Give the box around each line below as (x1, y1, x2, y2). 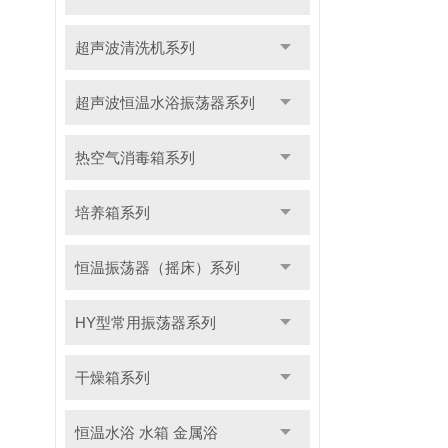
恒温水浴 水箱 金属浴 (74, 424, 218, 441)
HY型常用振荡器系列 (74, 314, 216, 331)
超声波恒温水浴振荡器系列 (74, 94, 255, 111)
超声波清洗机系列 (74, 39, 195, 56)
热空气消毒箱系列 (74, 149, 195, 166)
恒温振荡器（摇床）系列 (74, 259, 240, 276)
